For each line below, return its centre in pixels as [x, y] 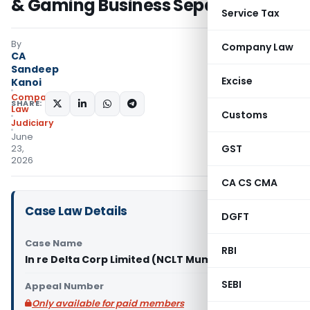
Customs [245, 115]
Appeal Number [64, 286]
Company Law [257, 47]
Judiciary [33, 123]
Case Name [54, 243]
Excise [237, 81]
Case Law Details [76, 211]
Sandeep [35, 69]
